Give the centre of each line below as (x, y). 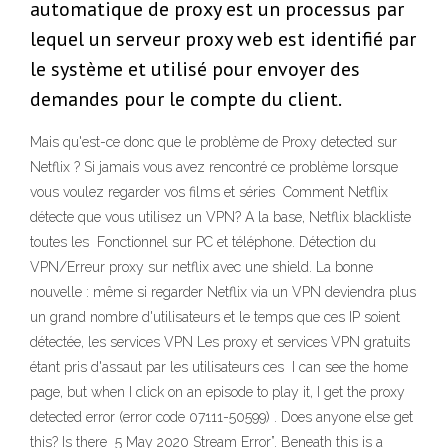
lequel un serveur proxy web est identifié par (223, 39)
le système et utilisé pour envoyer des (195, 69)
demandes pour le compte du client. (186, 99)
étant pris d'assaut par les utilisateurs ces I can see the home (219, 367)
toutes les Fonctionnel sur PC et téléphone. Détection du (203, 242)
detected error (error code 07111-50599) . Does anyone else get (221, 417)
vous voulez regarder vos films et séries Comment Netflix (209, 192)
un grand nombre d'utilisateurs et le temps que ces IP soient (215, 317)
